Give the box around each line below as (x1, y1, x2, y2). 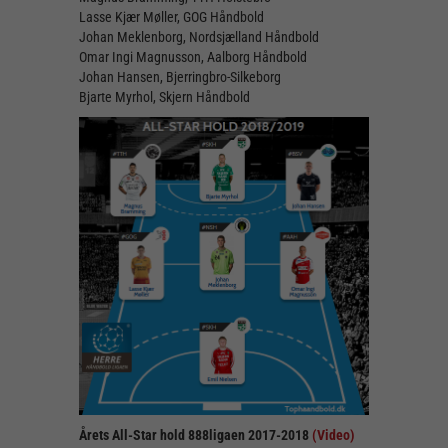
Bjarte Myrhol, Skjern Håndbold (79, 89, 250, 106)
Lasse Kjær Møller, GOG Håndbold (79, 9, 264, 26)
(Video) (312, 427, 355, 444)
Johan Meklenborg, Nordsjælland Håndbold (79, 29, 319, 46)
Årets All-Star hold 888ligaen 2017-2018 (79, 427, 312, 444)
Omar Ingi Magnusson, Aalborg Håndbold (79, 49, 307, 66)
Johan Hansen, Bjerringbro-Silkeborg (79, 69, 281, 86)
